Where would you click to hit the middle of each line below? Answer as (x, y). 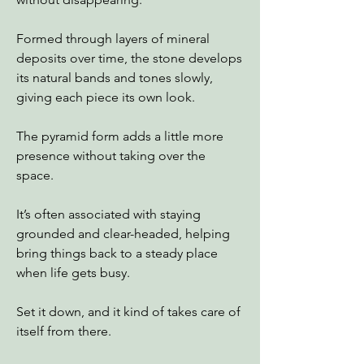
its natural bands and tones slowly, (115, 78)
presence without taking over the (111, 156)
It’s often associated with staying (108, 214)
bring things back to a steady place (117, 253)
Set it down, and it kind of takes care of (128, 312)
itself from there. (64, 331)
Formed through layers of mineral (113, 39)
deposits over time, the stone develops (129, 58)
